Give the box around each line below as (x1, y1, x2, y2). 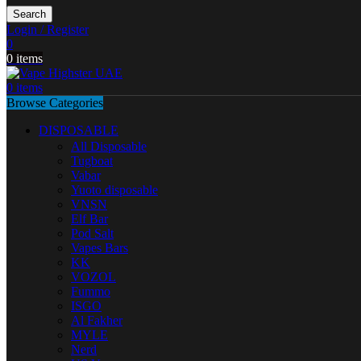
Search (13, 8, 46, 20)
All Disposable (71, 139, 147, 153)
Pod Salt (71, 226, 114, 240)
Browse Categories (6, 96, 103, 110)
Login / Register (6, 23, 89, 36)
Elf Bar (71, 212, 108, 226)
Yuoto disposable (71, 183, 158, 197)
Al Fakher (71, 313, 122, 327)
